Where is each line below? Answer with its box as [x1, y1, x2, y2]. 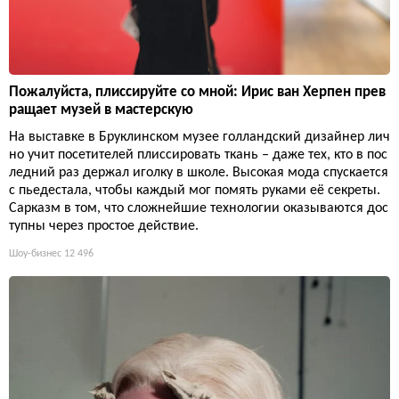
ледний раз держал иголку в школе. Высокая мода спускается [9, 166, 388, 181]
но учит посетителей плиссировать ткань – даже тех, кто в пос [9, 148, 387, 163]
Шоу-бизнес [9, 248, 61, 260]
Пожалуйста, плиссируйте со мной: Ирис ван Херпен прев [9, 85, 386, 101]
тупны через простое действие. [9, 219, 199, 234]
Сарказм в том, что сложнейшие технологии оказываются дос [9, 201, 388, 216]
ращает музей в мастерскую [9, 102, 193, 118]
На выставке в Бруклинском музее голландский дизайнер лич [9, 130, 390, 145]
